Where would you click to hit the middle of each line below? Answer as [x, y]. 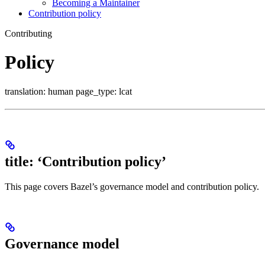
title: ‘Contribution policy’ [85, 161]
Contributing [28, 33]
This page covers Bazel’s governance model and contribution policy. [132, 186]
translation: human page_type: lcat [68, 91]
